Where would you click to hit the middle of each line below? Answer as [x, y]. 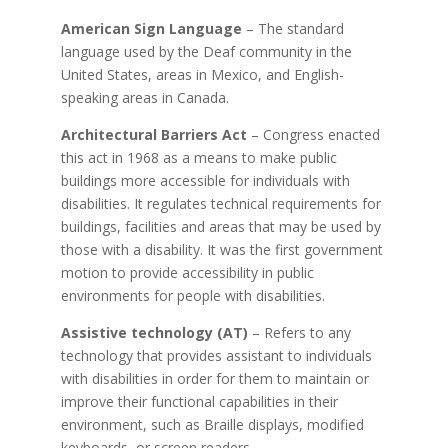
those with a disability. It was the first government [221, 249]
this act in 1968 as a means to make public [198, 157]
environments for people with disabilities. [192, 295]
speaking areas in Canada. [144, 97]
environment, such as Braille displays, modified [212, 424]
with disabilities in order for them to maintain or [214, 378]
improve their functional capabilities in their [199, 401]
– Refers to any [299, 332]
